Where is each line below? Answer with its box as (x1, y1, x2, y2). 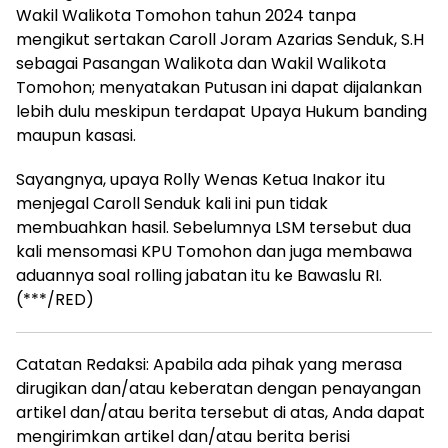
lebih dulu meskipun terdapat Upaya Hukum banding (16, 100, 427, 123)
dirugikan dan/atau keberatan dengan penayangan (16, 377, 421, 400)
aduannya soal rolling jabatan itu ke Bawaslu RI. (16, 264, 382, 287)
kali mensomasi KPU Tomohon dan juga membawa (16, 240, 412, 263)
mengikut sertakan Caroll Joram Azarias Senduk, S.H (16, 28, 424, 51)
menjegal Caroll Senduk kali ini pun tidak (16, 192, 328, 215)
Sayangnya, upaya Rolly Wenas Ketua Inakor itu (16, 168, 385, 191)
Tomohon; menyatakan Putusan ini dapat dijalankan (16, 76, 422, 99)
